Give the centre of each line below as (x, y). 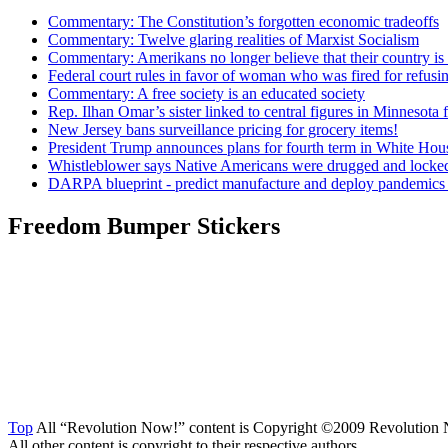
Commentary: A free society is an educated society (206, 93)
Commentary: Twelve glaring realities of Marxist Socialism (233, 39)
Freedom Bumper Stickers (144, 225)
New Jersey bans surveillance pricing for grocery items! (223, 129)
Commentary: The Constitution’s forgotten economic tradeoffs (243, 21)
